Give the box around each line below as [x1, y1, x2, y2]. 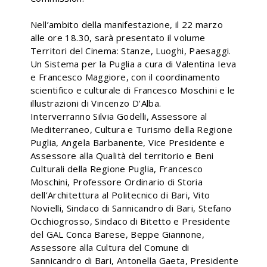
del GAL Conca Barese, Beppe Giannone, [30, 228, 204, 240]
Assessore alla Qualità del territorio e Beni [30, 150, 214, 162]
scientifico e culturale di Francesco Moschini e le [30, 84, 235, 96]
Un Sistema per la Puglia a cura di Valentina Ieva [30, 58, 237, 70]
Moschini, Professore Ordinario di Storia [30, 176, 203, 188]
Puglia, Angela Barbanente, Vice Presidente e [30, 136, 225, 148]
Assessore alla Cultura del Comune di [30, 241, 190, 253]
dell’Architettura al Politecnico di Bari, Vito [30, 189, 210, 201]
